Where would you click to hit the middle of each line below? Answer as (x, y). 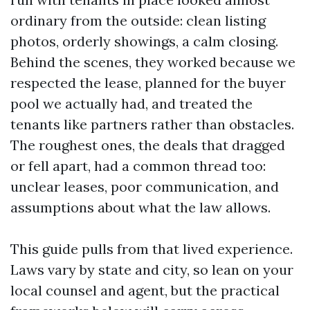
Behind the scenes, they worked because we (153, 62)
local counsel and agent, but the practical (145, 290)
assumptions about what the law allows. (140, 207)
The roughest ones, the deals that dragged (148, 145)
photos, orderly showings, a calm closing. (144, 41)
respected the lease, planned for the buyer (148, 83)
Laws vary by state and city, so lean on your (152, 270)
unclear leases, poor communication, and (145, 186)
